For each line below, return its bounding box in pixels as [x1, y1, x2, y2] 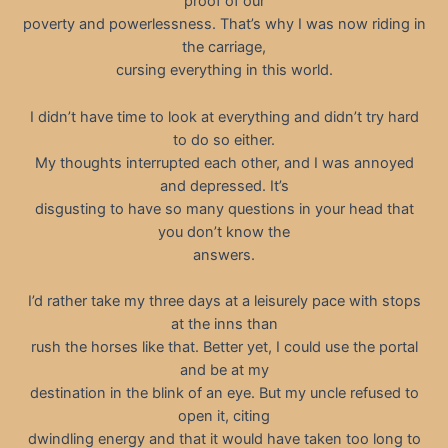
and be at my [179, 360, 269, 379]
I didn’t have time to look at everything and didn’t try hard [29, 107, 419, 126]
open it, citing [178, 406, 270, 425]
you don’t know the [158, 222, 290, 241]
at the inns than [170, 314, 278, 333]
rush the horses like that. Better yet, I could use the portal [30, 337, 418, 356]
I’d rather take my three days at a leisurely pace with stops [27, 291, 421, 310]
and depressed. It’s [159, 176, 289, 195]
